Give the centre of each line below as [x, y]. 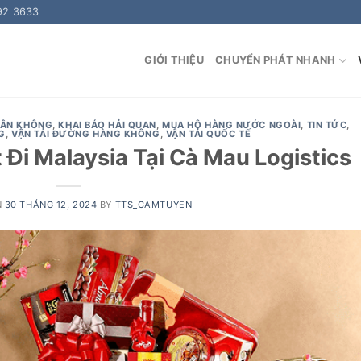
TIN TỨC [327, 125]
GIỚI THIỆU [174, 60]
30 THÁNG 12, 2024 [51, 204]
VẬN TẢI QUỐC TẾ [208, 134]
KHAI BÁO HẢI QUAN [107, 125]
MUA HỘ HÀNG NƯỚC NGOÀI [232, 125]
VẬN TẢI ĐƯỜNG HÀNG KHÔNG [86, 134]
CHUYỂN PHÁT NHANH [276, 60]
